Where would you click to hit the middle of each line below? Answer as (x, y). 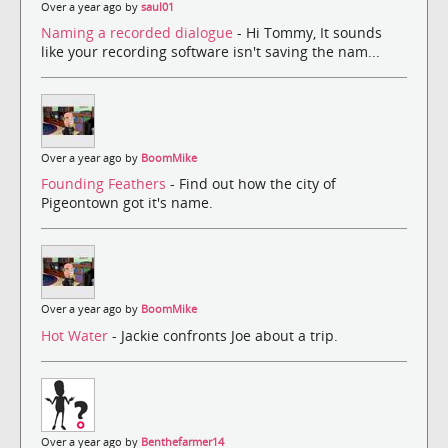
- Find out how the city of (253, 184)
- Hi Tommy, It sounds (309, 33)
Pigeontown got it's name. (127, 203)
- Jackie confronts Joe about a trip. (225, 335)
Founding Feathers (105, 184)
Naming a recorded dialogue (139, 33)
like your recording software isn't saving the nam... (210, 52)
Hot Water (76, 335)
